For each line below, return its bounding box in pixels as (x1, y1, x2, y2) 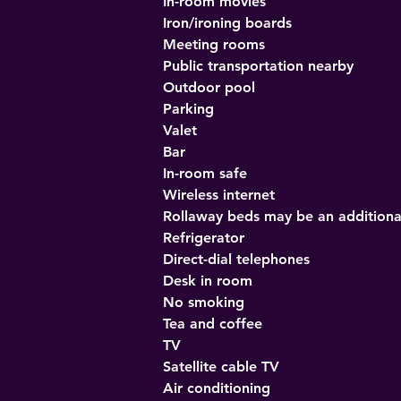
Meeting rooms (163, 36, 265, 53)
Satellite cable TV (163, 358, 279, 375)
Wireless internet (163, 186, 275, 203)
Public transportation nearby (163, 57, 354, 74)
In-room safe (163, 165, 247, 182)
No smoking (163, 294, 244, 311)
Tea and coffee (163, 315, 262, 332)
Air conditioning (163, 380, 270, 397)
